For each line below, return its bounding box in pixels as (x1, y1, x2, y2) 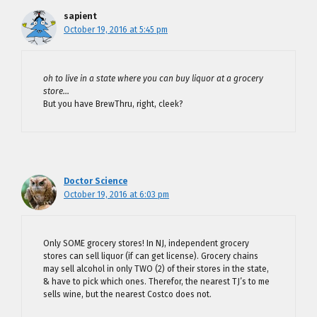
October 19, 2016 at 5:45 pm (64, 25, 168, 35)
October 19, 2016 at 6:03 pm (64, 190, 169, 200)
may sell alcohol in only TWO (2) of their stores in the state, (43, 264, 269, 274)
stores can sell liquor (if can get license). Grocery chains (43, 251, 258, 261)
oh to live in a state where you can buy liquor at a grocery (43, 74, 263, 83)
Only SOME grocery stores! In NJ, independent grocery (43, 238, 249, 248)
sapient (64, 11, 97, 21)
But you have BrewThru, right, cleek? (43, 99, 183, 109)
